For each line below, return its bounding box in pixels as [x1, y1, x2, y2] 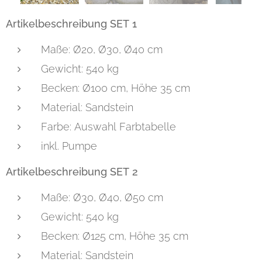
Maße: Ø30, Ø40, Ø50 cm [41, 191, 163, 204]
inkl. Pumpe [41, 140, 97, 153]
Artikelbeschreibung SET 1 [6, 18, 137, 30]
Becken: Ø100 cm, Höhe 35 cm [41, 82, 190, 95]
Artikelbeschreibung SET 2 [6, 166, 138, 178]
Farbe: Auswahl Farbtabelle [41, 120, 176, 133]
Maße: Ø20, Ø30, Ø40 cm [41, 43, 163, 56]
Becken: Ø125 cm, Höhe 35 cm [41, 230, 188, 243]
